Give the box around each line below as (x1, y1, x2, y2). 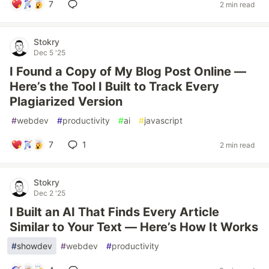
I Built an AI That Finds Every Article (10, 205, 219, 219)
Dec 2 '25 (34, 189, 65, 198)
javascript (144, 115, 183, 125)
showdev (17, 241, 52, 251)
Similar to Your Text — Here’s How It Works (10, 220, 258, 234)
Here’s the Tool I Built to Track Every (10, 79, 219, 94)
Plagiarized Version (10, 94, 122, 109)
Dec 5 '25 (34, 48, 65, 57)
